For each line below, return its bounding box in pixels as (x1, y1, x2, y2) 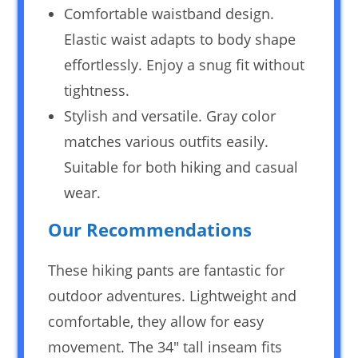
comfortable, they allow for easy (48, 311, 265, 331)
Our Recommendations (48, 217, 253, 241)
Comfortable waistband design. (64, 3, 275, 23)
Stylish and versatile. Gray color (64, 105, 276, 125)
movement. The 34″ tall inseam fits (48, 336, 283, 356)
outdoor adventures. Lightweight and (48, 285, 297, 305)
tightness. (64, 80, 130, 100)
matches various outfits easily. (64, 131, 269, 151)
